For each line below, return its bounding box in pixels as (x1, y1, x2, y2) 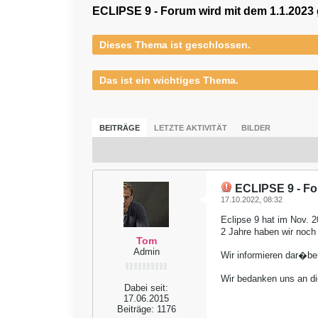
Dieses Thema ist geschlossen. (99, 39, 251, 50)
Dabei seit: (124, 283, 168, 293)
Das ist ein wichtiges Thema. (99, 75, 238, 86)
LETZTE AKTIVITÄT (154, 124, 227, 132)
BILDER (241, 124, 270, 132)
